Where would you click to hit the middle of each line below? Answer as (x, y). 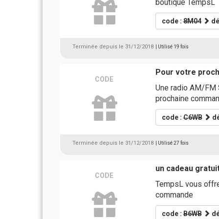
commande (174, 195)
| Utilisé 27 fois (172, 143)
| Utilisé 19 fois (172, 47)
